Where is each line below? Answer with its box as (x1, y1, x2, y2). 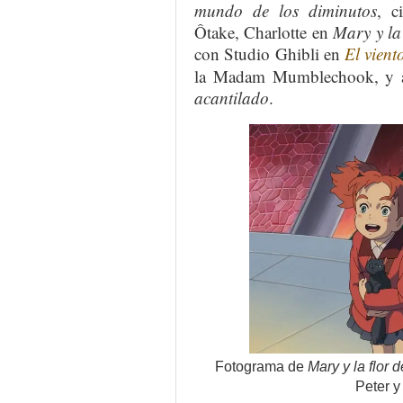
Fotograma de (214, 358, 308, 375)
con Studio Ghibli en (194, 42, 345, 66)
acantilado (194, 86, 269, 110)
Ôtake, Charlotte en (194, 21, 334, 44)
